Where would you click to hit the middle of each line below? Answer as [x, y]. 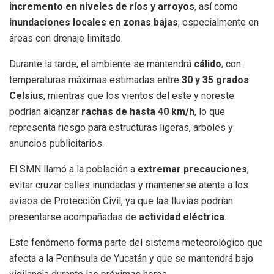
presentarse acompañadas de [74, 217]
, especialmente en [218, 22]
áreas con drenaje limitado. [66, 38]
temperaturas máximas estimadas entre [95, 80]
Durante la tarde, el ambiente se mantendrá [102, 64]
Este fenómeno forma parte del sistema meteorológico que [136, 242]
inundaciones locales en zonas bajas [94, 22]
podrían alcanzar [45, 111]
